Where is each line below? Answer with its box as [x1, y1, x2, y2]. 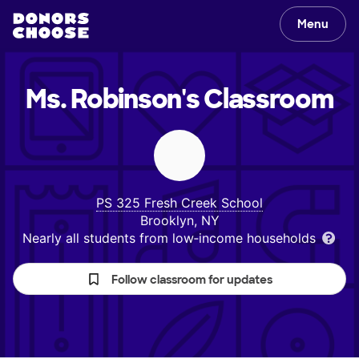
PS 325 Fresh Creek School [96, 195, 263, 211]
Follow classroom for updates [111, 272, 272, 287]
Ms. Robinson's [26, 83, 200, 116]
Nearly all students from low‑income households [22, 230, 320, 246]
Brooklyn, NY [139, 212, 220, 228]
